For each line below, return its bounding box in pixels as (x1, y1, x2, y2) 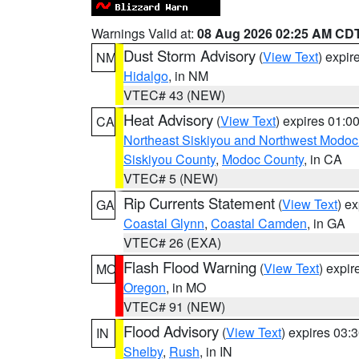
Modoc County (222, 150, 304, 168)
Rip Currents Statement (123, 192, 275, 213)
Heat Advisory (123, 109, 213, 130)
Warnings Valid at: (91, 24, 197, 42)
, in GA (307, 214, 345, 232)
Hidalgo (123, 67, 168, 85)
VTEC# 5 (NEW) (123, 169, 218, 188)
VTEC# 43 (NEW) (123, 86, 225, 104)
